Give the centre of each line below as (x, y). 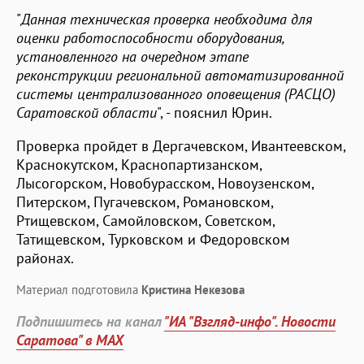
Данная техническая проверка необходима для (167, 19)
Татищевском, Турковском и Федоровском (153, 239)
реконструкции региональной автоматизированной (180, 75)
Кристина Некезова (193, 289)
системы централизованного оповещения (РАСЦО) (176, 93)
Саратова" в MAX (70, 340)
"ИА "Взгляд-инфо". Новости (250, 321)
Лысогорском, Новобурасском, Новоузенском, (165, 183)
